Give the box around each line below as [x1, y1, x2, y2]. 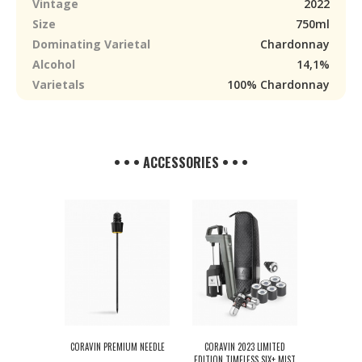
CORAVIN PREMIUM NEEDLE [69, 340, 165, 353]
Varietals [32, 77, 85, 92]
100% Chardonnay [227, 77, 330, 92]
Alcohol [32, 57, 75, 72]
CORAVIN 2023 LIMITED [204, 340, 285, 353]
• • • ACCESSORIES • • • [114, 153, 248, 172]
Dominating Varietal [32, 36, 150, 52]
